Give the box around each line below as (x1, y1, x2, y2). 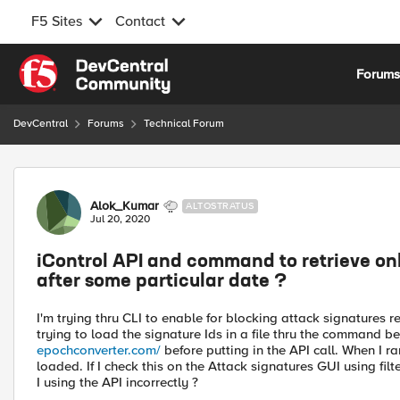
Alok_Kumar (90, 198, 159, 213)
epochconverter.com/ (37, 342, 161, 358)
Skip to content (31, 56, 122, 72)
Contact (115, 12, 165, 30)
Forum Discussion (12, 166, 205, 188)
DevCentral (13, 117, 68, 130)
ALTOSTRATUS (186, 200, 254, 212)
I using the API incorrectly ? (37, 374, 198, 390)
